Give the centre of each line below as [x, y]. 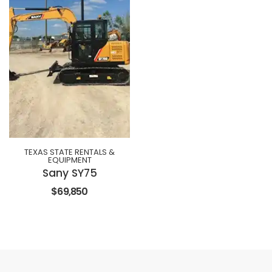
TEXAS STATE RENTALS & [70, 152]
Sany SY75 [70, 173]
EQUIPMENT [70, 160]
